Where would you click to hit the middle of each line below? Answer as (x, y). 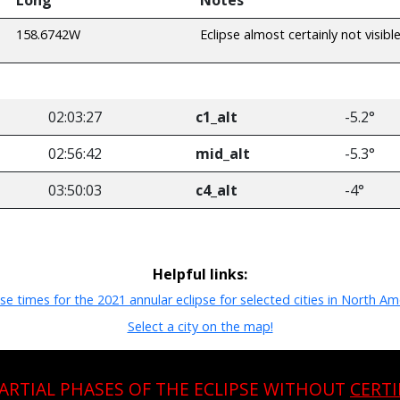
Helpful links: (200, 274)
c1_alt (217, 117)
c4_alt (217, 190)
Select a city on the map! (200, 327)
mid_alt (223, 153)
